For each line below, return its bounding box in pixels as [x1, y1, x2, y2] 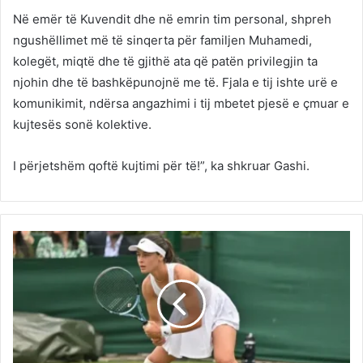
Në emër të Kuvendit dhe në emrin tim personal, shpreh [13, 11, 331, 27]
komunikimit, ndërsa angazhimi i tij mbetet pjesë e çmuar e [13, 95, 349, 111]
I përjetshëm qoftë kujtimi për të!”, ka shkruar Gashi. [13, 157, 310, 173]
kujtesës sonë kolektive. [13, 116, 152, 132]
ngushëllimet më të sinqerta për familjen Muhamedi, [13, 32, 312, 48]
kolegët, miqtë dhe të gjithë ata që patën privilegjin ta [13, 53, 318, 69]
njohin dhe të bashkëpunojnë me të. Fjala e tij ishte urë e [13, 74, 338, 90]
